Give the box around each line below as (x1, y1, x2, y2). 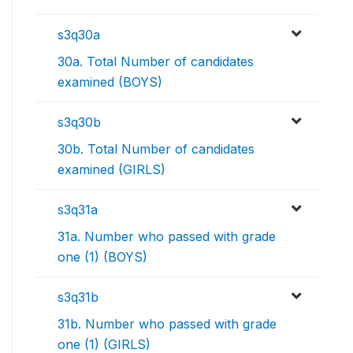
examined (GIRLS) (58, 162, 165, 178)
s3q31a (58, 202, 98, 218)
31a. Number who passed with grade (58, 229, 276, 245)
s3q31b (58, 289, 98, 306)
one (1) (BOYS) (58, 249, 147, 266)
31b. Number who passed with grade (58, 316, 277, 333)
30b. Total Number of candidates (58, 141, 255, 158)
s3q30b (58, 114, 101, 131)
